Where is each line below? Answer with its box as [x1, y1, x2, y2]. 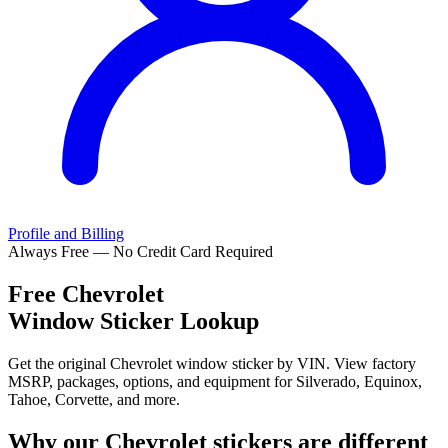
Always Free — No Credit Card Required [8, 243, 273, 261]
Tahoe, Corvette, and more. [8, 390, 180, 408]
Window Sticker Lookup [8, 308, 259, 335]
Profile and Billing [8, 225, 124, 243]
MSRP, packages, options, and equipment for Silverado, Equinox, [8, 372, 422, 390]
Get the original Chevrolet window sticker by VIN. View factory [8, 354, 416, 372]
